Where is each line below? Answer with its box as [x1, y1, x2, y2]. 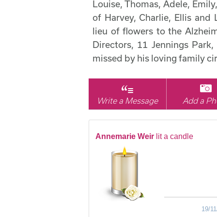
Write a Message [97, 96, 158, 106]
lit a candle [156, 132, 193, 141]
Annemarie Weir [95, 132, 154, 141]
